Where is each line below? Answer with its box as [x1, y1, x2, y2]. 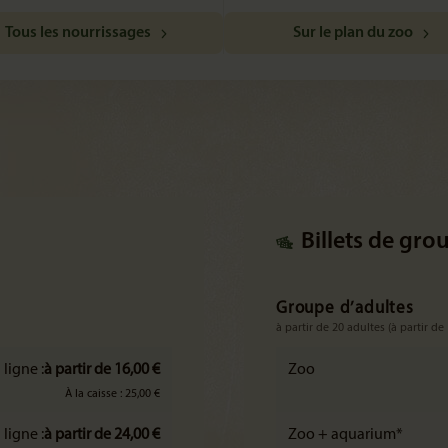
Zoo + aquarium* [288, 427, 403, 443]
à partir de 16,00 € [44, 362, 160, 378]
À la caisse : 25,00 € [65, 388, 160, 400]
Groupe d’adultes [276, 300, 414, 317]
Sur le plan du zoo [293, 25, 414, 41]
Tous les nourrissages [4, 25, 151, 41]
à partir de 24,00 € [44, 427, 160, 443]
